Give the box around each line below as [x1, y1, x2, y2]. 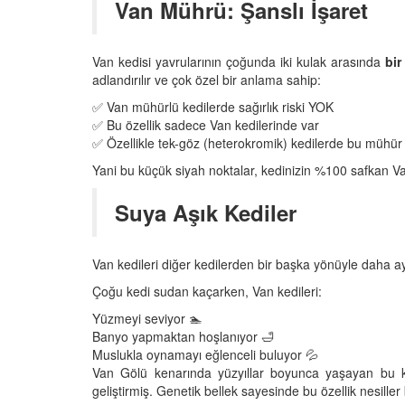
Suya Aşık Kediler [115, 196, 297, 228]
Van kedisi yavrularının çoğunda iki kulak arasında [92, 52, 386, 71]
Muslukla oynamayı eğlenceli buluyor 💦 [92, 344, 318, 363]
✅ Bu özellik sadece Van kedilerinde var [92, 115, 319, 134]
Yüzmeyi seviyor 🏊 [92, 308, 202, 327]
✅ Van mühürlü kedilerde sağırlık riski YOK [92, 97, 334, 116]
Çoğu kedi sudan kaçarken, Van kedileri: [92, 281, 322, 300]
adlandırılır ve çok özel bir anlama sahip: [92, 70, 321, 89]
